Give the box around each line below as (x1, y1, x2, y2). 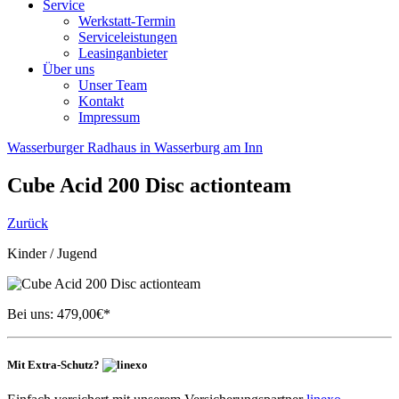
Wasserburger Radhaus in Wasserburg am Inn (7, 140, 263, 155)
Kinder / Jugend (7, 245, 97, 261)
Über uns (43, 61, 94, 77)
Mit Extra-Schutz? (7, 357, 102, 371)
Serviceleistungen (78, 29, 177, 45)
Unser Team (78, 77, 147, 93)
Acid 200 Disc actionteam (60, 173, 291, 197)
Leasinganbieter (78, 45, 167, 61)
